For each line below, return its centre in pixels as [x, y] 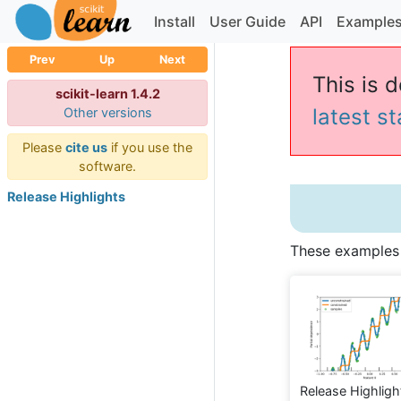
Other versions [107, 112]
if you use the [150, 147]
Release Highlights [66, 196]
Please [44, 147]
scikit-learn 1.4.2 [107, 94]
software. [107, 166]
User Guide [248, 21]
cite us [86, 147]
